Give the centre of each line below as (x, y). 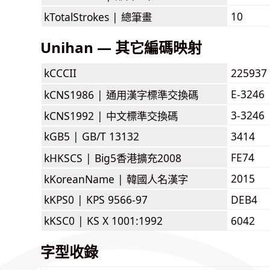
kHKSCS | (69, 158)
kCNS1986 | (75, 94)
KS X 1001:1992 (125, 220)
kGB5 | (63, 136)
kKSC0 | (65, 220)
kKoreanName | (85, 179)
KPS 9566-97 (117, 199)
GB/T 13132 (111, 136)
